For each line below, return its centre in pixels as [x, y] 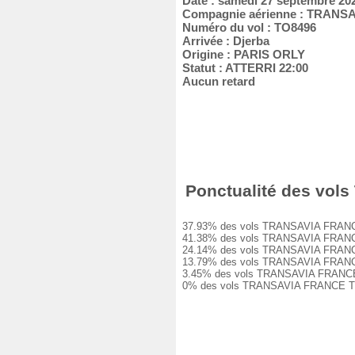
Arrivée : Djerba [223, 41]
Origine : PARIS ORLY [240, 54]
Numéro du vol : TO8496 [246, 27]
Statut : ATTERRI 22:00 [242, 68]
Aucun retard [216, 81]
